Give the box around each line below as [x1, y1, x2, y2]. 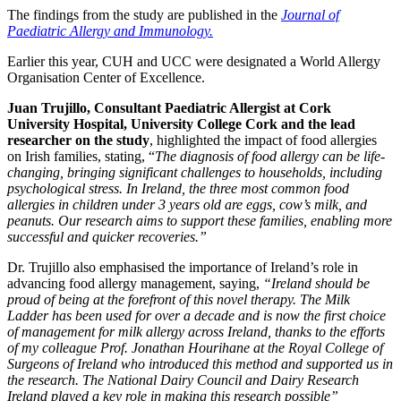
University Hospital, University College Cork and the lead [7, 116, 355, 132]
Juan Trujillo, [7, 100, 90, 116]
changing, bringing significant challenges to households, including [7, 165, 382, 181]
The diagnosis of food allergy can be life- [155, 149, 385, 165]
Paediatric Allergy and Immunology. [7, 23, 213, 39]
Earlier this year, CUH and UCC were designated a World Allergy [7, 54, 380, 70]
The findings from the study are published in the [7, 7, 281, 23]
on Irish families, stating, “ [7, 149, 155, 165]
